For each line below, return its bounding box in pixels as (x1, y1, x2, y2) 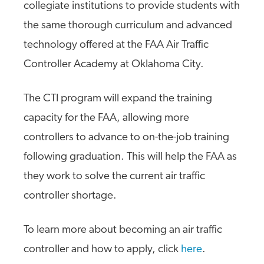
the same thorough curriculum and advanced (24, 20, 232, 31)
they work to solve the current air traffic (24, 171, 205, 182)
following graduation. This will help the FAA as (24, 151, 237, 163)
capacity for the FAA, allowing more (24, 113, 189, 124)
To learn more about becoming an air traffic (24, 225, 222, 236)
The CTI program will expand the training (24, 93, 212, 104)
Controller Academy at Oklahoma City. (24, 59, 204, 70)
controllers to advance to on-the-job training (24, 132, 229, 143)
